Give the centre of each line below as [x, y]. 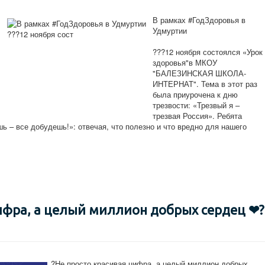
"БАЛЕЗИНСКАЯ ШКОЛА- [199, 73]
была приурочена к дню [195, 94]
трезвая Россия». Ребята [197, 116]
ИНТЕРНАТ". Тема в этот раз [205, 84]
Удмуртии [170, 30]
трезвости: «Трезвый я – [196, 105]
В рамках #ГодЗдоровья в [199, 20]
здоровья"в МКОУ [185, 62]
